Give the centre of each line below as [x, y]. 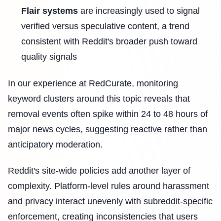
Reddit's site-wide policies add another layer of [99, 171]
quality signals [49, 57]
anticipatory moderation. [55, 144]
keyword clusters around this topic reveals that [99, 98]
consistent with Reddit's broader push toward [109, 42]
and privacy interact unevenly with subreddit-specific [110, 202]
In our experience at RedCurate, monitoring [93, 83]
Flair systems [50, 11]
